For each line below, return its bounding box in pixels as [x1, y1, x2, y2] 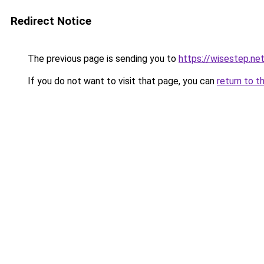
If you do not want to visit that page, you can [25, 75, 217, 87]
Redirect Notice [11, 14, 91, 28]
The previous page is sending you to [25, 53, 179, 64]
